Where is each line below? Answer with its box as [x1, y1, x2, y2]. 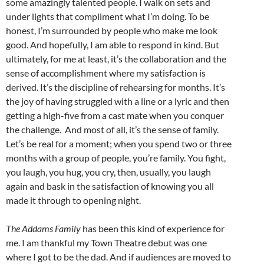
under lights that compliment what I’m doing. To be [6, 11, 209, 22]
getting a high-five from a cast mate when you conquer [6, 110, 224, 121]
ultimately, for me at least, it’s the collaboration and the [6, 53, 226, 65]
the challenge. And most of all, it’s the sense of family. [6, 124, 219, 136]
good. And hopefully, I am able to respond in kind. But [6, 39, 219, 51]
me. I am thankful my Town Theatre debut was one [6, 237, 207, 249]
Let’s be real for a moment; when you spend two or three [6, 138, 232, 150]
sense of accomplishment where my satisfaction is [6, 67, 206, 79]
